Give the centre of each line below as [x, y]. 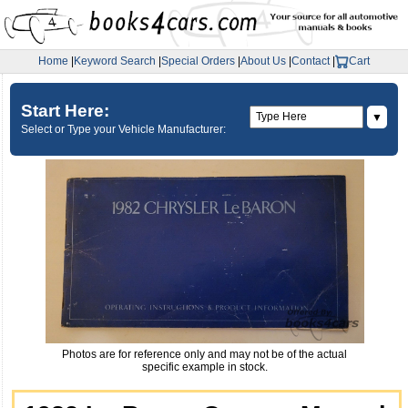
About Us [263, 61]
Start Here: [66, 110]
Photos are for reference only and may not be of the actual [204, 354]
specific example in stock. [204, 367]
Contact [311, 61]
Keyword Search [115, 61]
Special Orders [198, 61]
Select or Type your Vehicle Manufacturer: [124, 129]
